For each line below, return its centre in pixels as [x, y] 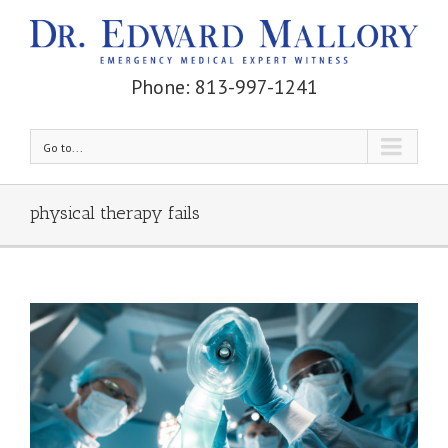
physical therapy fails [115, 213]
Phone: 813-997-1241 [224, 87]
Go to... [63, 148]
